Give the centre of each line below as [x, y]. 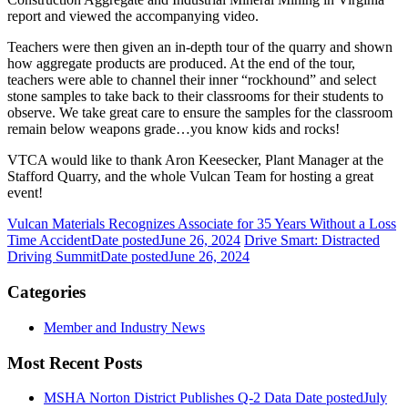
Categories [46, 292]
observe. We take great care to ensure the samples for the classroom [200, 113]
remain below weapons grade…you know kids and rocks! [173, 129]
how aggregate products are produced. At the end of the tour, [181, 64]
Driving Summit [54, 257]
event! [25, 193]
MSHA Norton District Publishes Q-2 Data [168, 398]
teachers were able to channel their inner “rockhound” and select [192, 80]
